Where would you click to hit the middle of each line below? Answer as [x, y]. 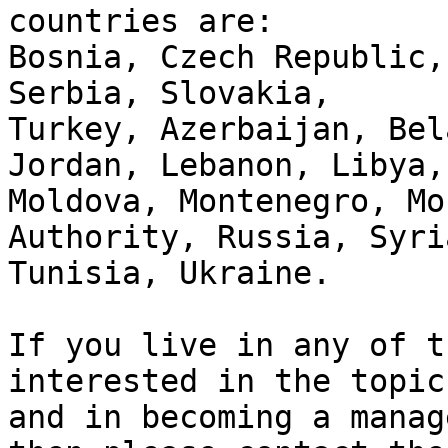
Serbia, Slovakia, [179, 93]
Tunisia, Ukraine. [169, 273]
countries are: [141, 21]
